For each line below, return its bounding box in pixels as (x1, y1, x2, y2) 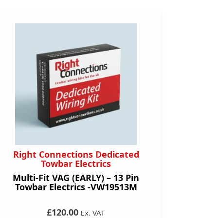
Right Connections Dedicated (13, 148, 139, 160)
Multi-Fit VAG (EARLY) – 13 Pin (13, 172, 139, 183)
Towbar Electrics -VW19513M (15, 181, 137, 193)
